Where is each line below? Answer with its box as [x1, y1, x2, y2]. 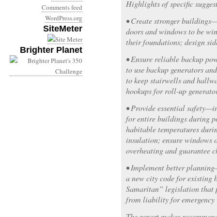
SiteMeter [43, 24, 82, 33]
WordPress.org [45, 14, 82, 22]
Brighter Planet [20, 45, 82, 55]
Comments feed [42, 3, 82, 12]
